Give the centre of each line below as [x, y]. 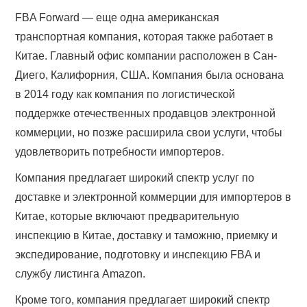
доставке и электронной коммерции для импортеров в [153, 197]
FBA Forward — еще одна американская [118, 18]
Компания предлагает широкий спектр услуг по [135, 178]
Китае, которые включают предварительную [127, 217]
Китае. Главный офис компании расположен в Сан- [146, 56]
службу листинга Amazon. [81, 274]
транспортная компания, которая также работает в [145, 37]
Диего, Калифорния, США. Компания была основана [150, 75]
